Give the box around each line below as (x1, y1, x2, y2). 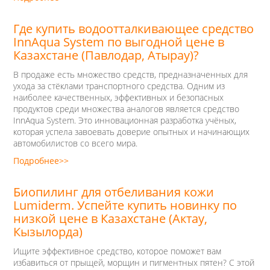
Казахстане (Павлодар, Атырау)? (13, 47, 199, 63)
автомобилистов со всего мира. (13, 137, 137, 149)
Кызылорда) (13, 224, 83, 240)
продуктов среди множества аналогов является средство (13, 103, 239, 115)
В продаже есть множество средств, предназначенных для (13, 69, 248, 80)
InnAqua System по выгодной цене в (13, 34, 224, 50)
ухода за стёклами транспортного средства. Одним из (13, 80, 225, 92)
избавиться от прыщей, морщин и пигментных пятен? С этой (13, 257, 254, 268)
